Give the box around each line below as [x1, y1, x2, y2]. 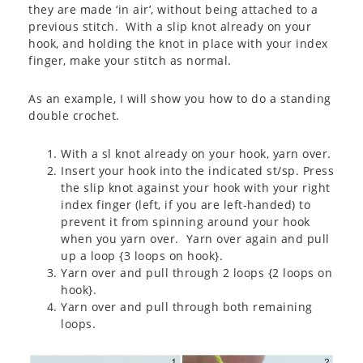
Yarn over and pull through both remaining [61, 299, 313, 315]
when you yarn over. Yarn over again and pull [61, 231, 330, 247]
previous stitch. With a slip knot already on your [28, 19, 311, 35]
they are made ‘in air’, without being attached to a [28, 2, 318, 18]
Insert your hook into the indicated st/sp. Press [61, 163, 334, 179]
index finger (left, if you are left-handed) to [61, 197, 310, 213]
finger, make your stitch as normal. [28, 53, 232, 69]
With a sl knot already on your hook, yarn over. [61, 146, 331, 162]
